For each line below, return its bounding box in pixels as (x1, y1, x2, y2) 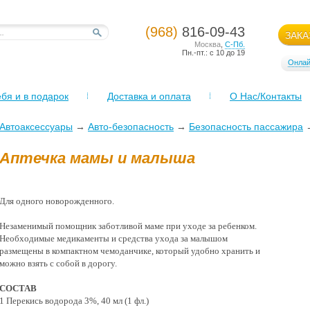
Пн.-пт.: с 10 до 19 (182, 48, 245, 57)
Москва (194, 40, 221, 48)
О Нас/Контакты (230, 91, 302, 102)
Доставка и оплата (107, 91, 191, 102)
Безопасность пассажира (189, 121, 303, 132)
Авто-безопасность (88, 121, 174, 132)
